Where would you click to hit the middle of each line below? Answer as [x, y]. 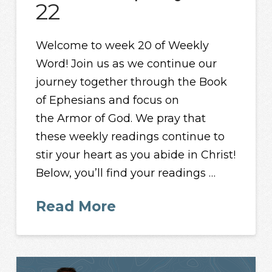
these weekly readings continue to [131, 137]
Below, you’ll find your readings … [126, 173]
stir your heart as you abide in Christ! [136, 155]
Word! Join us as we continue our [127, 64]
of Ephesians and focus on [108, 100]
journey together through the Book [132, 82]
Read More [76, 206]
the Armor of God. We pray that [121, 119]
